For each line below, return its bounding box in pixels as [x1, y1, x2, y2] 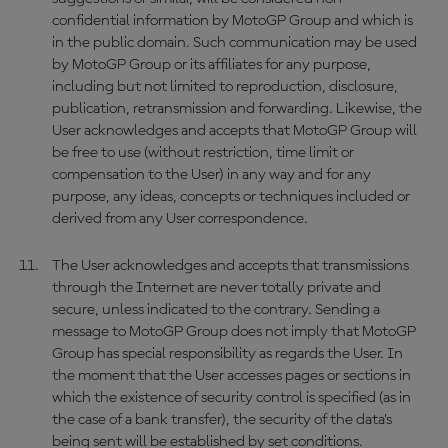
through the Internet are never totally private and [51, 280, 381, 296]
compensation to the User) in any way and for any [51, 167, 371, 183]
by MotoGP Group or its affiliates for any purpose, [51, 57, 371, 73]
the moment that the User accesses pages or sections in [51, 368, 411, 384]
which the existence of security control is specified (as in [51, 390, 411, 406]
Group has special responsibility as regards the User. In [51, 346, 403, 362]
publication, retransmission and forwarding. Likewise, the [51, 101, 422, 117]
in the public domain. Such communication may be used [51, 35, 417, 51]
